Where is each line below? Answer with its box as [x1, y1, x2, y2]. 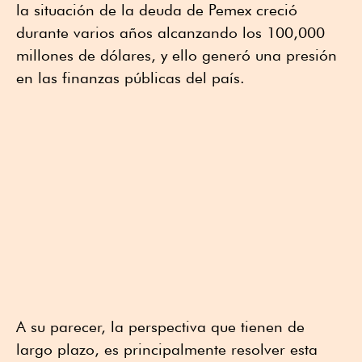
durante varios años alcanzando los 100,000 [16, 23, 325, 41]
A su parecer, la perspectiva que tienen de [16, 317, 305, 335]
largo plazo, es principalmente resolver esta [16, 339, 318, 358]
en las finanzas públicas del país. [16, 68, 245, 86]
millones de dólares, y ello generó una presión [16, 45, 337, 64]
